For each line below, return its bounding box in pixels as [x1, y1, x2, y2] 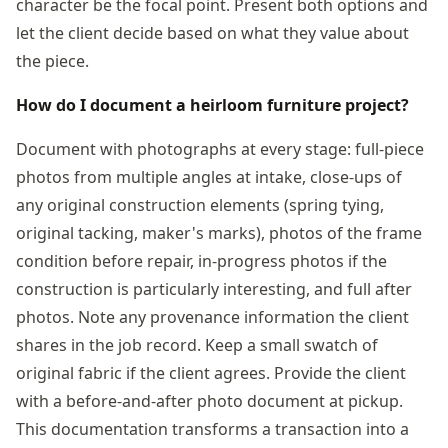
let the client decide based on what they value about [16, 21, 409, 44]
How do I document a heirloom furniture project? [16, 93, 409, 116]
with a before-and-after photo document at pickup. [16, 389, 403, 412]
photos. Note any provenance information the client [16, 305, 409, 328]
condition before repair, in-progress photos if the [16, 249, 387, 272]
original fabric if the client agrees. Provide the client [16, 361, 406, 384]
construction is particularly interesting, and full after [16, 277, 412, 300]
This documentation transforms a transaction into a [16, 417, 409, 440]
